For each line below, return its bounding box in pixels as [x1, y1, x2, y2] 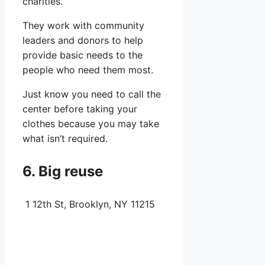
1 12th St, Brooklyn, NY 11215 [25, 198, 155, 211]
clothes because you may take [22, 118, 159, 130]
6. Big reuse [22, 163, 103, 180]
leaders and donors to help [22, 34, 143, 47]
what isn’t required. [22, 132, 108, 145]
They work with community [22, 20, 144, 32]
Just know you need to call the [22, 88, 161, 101]
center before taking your [22, 103, 137, 115]
